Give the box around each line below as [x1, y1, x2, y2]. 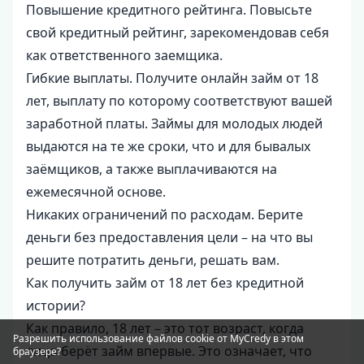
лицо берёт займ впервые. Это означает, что [26, 342, 312, 360]
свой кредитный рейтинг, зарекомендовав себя [26, 24, 329, 41]
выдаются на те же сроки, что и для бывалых [26, 137, 310, 155]
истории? [26, 297, 85, 314]
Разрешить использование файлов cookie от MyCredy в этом [13, 331, 304, 345]
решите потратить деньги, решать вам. [26, 251, 279, 269]
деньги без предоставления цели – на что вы [26, 228, 313, 246]
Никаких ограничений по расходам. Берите [26, 206, 303, 223]
